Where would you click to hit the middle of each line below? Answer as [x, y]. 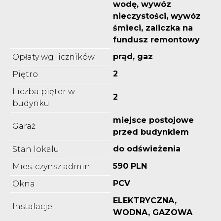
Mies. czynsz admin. [52, 166]
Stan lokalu [36, 149]
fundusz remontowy [156, 39]
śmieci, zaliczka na [153, 28]
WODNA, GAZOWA [153, 212]
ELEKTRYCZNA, [145, 200]
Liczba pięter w [44, 91]
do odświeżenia [147, 148]
